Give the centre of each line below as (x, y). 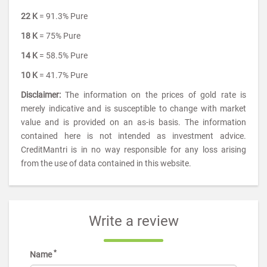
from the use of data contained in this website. (106, 163)
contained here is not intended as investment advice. (133, 136)
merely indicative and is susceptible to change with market (133, 108)
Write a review (133, 221)
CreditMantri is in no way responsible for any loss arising (133, 150)
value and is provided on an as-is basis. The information (133, 122)
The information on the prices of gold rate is (156, 95)
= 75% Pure (60, 36)
